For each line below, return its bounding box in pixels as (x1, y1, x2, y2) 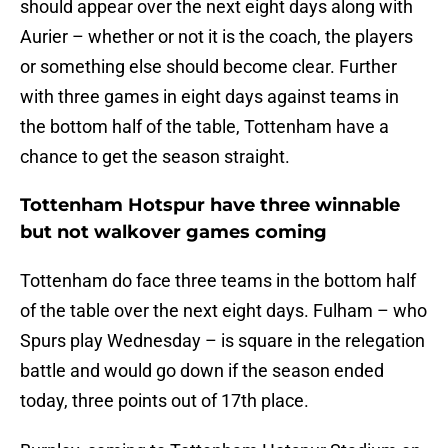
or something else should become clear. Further (20, 56, 397, 78)
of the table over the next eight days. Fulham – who (20, 300, 427, 322)
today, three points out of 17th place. (20, 390, 309, 412)
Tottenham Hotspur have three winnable (20, 194, 400, 217)
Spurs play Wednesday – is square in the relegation (20, 330, 425, 352)
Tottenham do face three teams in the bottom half (20, 270, 416, 292)
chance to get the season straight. (20, 146, 290, 168)
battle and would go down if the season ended (20, 360, 384, 382)
